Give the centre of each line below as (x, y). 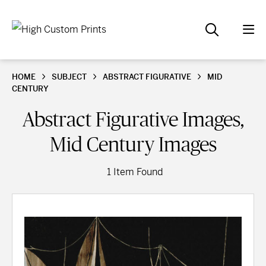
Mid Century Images (133, 144)
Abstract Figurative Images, (133, 119)
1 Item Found (134, 172)
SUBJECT (69, 77)
